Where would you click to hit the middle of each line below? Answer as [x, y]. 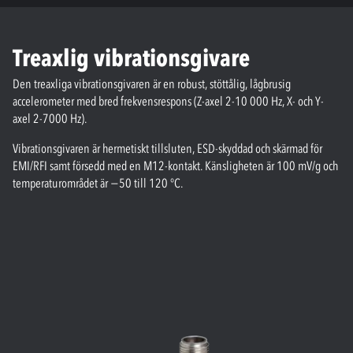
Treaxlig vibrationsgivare [131, 58]
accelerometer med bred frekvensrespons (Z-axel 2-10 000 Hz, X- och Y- [168, 100]
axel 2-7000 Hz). [50, 118]
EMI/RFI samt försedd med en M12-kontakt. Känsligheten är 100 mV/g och [175, 165]
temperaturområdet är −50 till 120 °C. [98, 182]
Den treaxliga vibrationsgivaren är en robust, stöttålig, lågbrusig [152, 83]
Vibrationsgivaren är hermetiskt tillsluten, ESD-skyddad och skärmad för [167, 148]
